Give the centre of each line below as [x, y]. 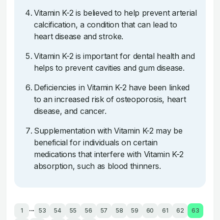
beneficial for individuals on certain [96, 142]
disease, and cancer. [70, 111]
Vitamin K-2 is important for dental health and [114, 56]
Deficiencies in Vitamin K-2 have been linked [112, 87]
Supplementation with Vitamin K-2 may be [108, 131]
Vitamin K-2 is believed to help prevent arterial [115, 13]
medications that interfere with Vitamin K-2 [109, 154]
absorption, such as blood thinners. [97, 166]
